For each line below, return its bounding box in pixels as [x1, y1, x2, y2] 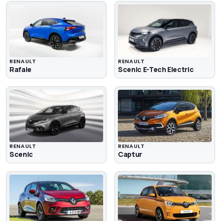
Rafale [9, 64, 32, 74]
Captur [118, 149, 142, 159]
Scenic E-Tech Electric [118, 64, 194, 74]
